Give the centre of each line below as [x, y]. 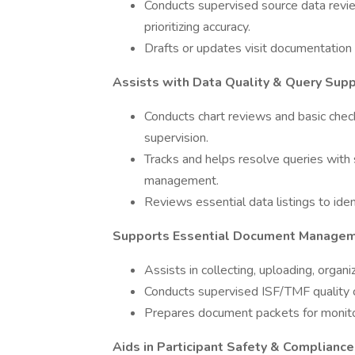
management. [181, 181]
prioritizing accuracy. [197, 27]
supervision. [176, 138]
